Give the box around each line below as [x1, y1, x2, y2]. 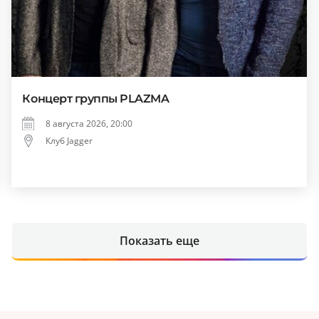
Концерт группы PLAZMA [22, 92, 169, 106]
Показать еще [119, 233, 199, 249]
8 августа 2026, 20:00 [46, 117, 133, 130]
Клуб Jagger [46, 135, 93, 147]
